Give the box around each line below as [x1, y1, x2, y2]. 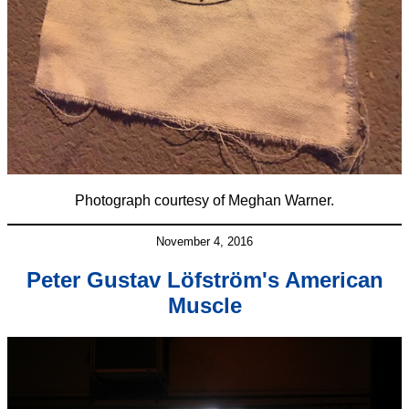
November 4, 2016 [156, 235, 253, 249]
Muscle [167, 293, 242, 319]
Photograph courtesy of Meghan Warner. [75, 193, 334, 209]
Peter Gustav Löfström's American [26, 267, 383, 293]
